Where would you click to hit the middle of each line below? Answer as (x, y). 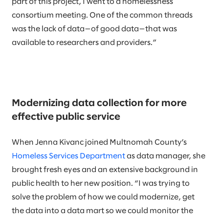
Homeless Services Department (68, 156)
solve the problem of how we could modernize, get (103, 197)
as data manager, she (165, 156)
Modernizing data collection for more (99, 103)
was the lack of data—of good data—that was (94, 29)
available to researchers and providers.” (84, 43)
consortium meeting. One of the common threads (102, 15)
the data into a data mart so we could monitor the (102, 211)
